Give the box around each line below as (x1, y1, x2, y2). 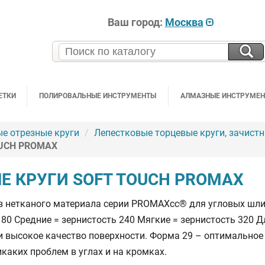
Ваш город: (107, 15, 165, 28)
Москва (164, 15, 203, 28)
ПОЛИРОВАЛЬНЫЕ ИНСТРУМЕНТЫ (39, 91, 156, 100)
